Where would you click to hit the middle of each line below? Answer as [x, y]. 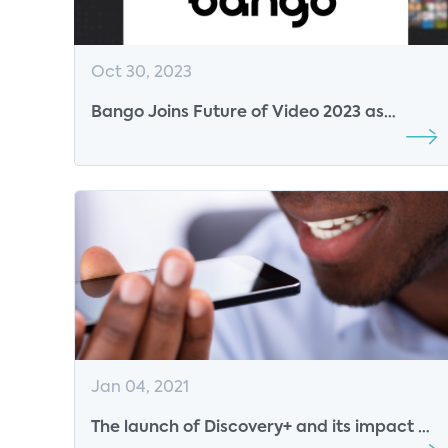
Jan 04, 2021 [140, 388]
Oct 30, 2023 [141, 73]
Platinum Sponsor [162, 137]
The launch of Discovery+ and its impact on [264, 428]
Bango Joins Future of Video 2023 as [237, 113]
